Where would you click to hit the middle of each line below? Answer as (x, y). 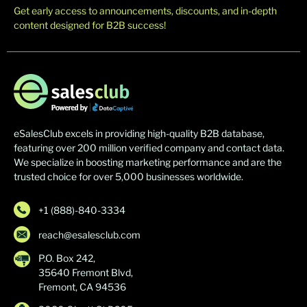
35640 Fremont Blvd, (86, 273)
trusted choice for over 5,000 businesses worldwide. (128, 176)
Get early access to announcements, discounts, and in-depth (145, 11)
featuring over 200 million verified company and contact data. (149, 147)
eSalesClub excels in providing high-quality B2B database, (139, 133)
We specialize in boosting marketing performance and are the (148, 162)
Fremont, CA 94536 (82, 287)
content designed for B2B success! (90, 25)
